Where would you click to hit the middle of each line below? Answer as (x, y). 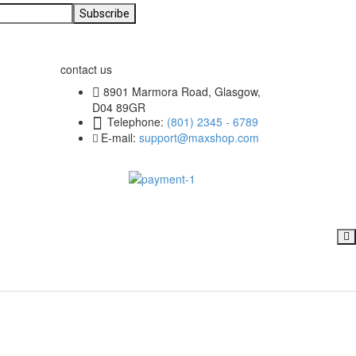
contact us (86, 69)
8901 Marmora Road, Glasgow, (182, 91)
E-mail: (120, 137)
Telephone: (137, 121)
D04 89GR (119, 107)
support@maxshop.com (199, 137)
